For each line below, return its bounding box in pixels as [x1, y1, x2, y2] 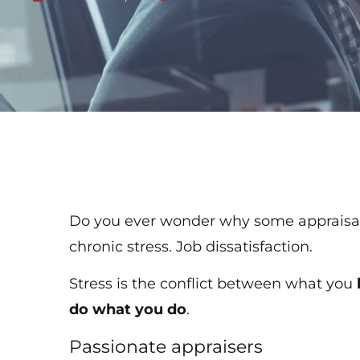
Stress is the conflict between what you [69, 275, 358, 293]
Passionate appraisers [69, 335, 268, 358]
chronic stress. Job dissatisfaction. [69, 238, 317, 256]
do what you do [69, 301, 187, 319]
